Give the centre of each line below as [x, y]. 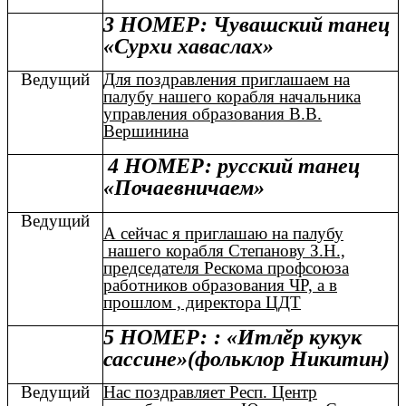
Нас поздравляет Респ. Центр [210, 391]
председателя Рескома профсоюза [226, 268]
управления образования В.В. [213, 113]
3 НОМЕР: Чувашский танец [246, 24]
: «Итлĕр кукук [288, 337]
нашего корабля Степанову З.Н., [224, 251]
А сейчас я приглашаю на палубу [223, 234]
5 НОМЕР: [155, 337]
